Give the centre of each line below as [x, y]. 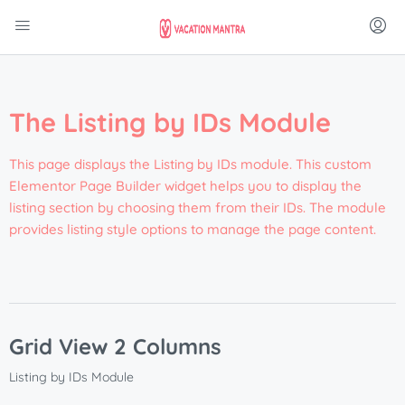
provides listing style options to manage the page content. [193, 229]
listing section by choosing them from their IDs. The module [198, 207]
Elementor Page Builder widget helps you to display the [185, 186]
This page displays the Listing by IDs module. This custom [190, 164]
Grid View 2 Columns [115, 346]
